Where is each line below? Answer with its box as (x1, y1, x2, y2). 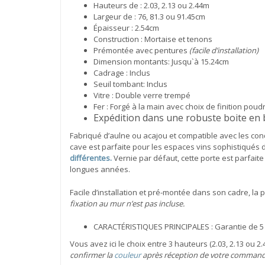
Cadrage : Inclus (93, 67, 150, 78)
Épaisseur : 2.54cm (93, 22, 159, 33)
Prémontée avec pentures (93, 44, 189, 56)
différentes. (70, 152, 112, 163)
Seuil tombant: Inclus (93, 78, 167, 89)
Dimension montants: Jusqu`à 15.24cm (93, 56, 229, 67)
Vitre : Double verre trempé (93, 89, 190, 101)
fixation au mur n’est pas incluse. (70, 198, 185, 209)
